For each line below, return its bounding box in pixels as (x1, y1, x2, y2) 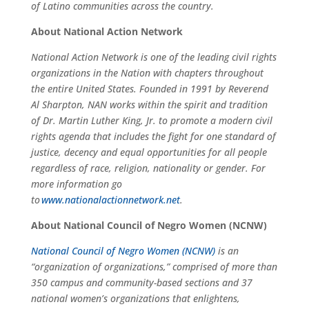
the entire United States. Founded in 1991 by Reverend (30, 81, 268, 95)
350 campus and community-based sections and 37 (30, 275, 252, 289)
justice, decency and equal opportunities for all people (30, 145, 267, 159)
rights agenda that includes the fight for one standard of (30, 129, 276, 143)
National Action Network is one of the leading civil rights (30, 50, 277, 63)
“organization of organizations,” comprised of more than (30, 259, 277, 273)
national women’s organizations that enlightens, (30, 291, 240, 305)
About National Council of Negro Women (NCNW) (30, 218, 267, 232)
